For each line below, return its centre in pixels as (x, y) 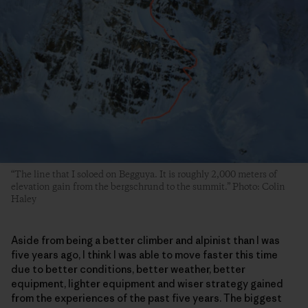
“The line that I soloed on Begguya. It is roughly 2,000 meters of (144, 176)
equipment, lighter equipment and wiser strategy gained (147, 285)
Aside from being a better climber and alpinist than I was (145, 241)
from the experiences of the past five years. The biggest (146, 299)
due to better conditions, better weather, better (128, 270)
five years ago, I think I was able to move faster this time (144, 256)
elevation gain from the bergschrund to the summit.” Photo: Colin (148, 188)
